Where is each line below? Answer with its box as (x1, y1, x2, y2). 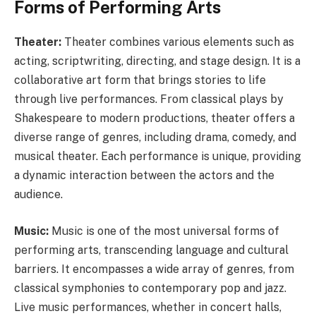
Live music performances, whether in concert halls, (14, 300, 281, 314)
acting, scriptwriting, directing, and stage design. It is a (14, 54, 300, 68)
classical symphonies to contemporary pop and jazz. (14, 281, 286, 295)
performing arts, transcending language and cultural (14, 243, 288, 257)
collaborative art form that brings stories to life (14, 73, 266, 87)
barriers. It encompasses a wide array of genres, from (14, 262, 294, 276)
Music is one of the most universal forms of (49, 224, 279, 238)
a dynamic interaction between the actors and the (14, 169, 274, 183)
